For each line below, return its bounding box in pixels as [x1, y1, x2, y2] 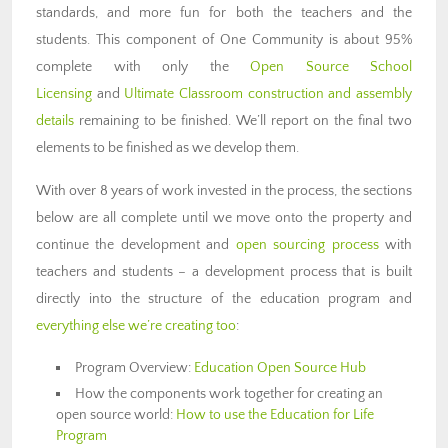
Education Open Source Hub [194, 359, 367, 376]
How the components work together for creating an [75, 385, 384, 402]
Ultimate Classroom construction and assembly [124, 85, 413, 102]
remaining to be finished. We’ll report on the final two [74, 112, 412, 129]
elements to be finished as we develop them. [36, 139, 299, 156]
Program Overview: [75, 359, 195, 376]
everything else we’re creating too [36, 317, 236, 334]
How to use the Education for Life [176, 406, 374, 423]
